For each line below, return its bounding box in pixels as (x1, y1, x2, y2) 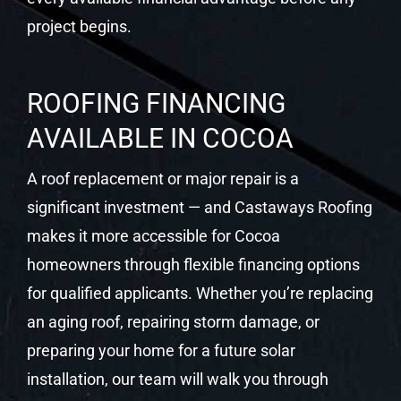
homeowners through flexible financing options (26, 254, 360, 274)
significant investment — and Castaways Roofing (26, 197, 372, 217)
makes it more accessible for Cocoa (26, 226, 280, 245)
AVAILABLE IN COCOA (26, 122, 294, 154)
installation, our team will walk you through (26, 369, 328, 388)
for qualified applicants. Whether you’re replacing (26, 283, 373, 303)
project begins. (26, 16, 132, 36)
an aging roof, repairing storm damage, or (26, 311, 320, 331)
